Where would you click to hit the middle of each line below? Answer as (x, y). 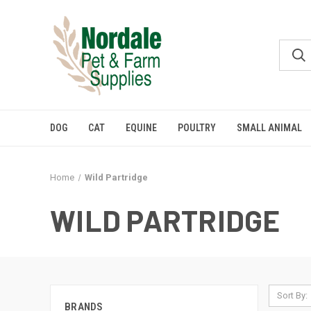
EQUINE (141, 128)
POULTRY (197, 128)
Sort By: (292, 295)
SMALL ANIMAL (269, 128)
